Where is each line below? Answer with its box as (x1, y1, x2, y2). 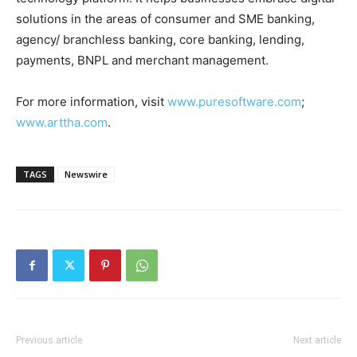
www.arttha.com (16, 115, 108, 131)
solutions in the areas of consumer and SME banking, (16, 11, 315, 27)
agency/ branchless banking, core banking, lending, (16, 32, 304, 48)
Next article (293, 335, 341, 347)
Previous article (16, 335, 82, 347)
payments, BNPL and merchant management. (16, 53, 269, 69)
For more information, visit (16, 94, 167, 110)
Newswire (65, 168, 108, 181)
